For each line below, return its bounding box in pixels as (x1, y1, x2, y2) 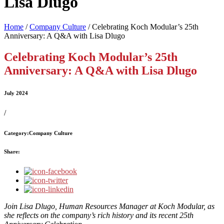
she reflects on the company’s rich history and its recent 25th (4, 210, 193, 219)
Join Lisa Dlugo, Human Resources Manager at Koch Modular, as (4, 201, 214, 210)
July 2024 (4, 89, 28, 96)
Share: (4, 148, 20, 154)
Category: (4, 129, 29, 136)
